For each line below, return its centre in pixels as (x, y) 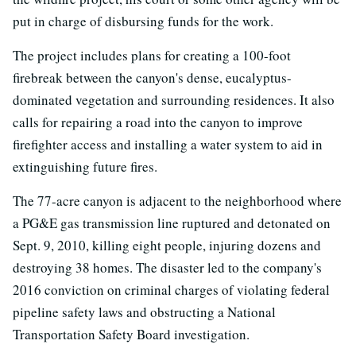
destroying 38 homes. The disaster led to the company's (167, 267)
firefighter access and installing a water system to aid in (168, 144)
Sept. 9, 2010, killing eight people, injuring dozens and (167, 245)
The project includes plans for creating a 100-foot (152, 55)
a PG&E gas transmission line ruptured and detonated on (172, 222)
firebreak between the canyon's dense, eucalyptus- (152, 77)
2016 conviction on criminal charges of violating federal (171, 289)
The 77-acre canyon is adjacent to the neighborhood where (177, 200)
